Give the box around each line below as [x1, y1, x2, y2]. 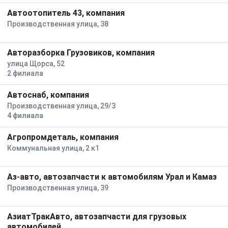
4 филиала [7, 111, 43, 120]
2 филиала [7, 69, 43, 77]
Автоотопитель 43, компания [7, 8, 125, 18]
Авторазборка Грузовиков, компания [7, 48, 155, 58]
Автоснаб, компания [7, 90, 89, 100]
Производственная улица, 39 [7, 184, 108, 192]
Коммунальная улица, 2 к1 [7, 144, 99, 152]
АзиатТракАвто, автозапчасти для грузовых [7, 212, 186, 221]
